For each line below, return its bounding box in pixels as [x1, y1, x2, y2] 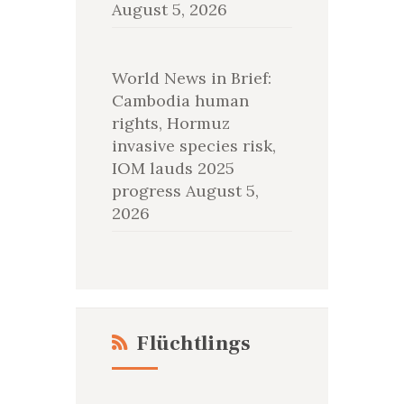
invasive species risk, [111, 134, 276, 156]
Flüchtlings [136, 330, 252, 358]
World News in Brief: [111, 67, 271, 88]
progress [111, 179, 181, 201]
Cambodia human [111, 89, 249, 111]
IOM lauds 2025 [111, 157, 234, 179]
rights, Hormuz [111, 112, 230, 133]
